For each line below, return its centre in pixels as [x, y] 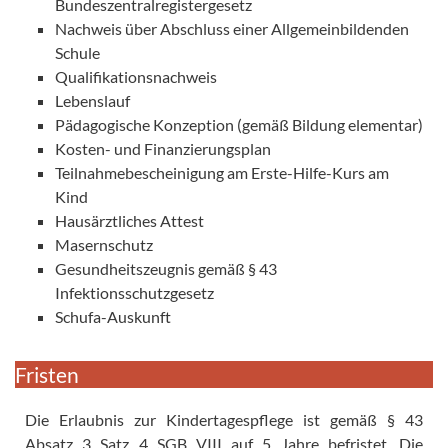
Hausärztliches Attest [129, 220]
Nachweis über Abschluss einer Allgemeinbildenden [232, 28]
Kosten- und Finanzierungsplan [163, 148]
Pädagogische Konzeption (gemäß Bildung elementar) [239, 124]
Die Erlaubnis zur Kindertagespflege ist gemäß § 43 [224, 419]
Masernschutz [104, 244]
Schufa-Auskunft [113, 316]
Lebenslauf [92, 100]
